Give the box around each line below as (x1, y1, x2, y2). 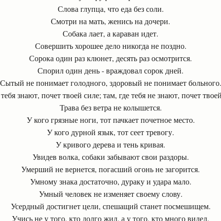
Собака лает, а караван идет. (63, 28, 158, 38)
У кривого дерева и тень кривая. (56, 139, 165, 149)
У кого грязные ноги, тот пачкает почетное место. (26, 114, 195, 125)
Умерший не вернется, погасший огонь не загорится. (21, 164, 200, 174)
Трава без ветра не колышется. (59, 102, 162, 112)
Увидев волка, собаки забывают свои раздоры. (32, 151, 189, 162)
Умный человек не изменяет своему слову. (38, 188, 183, 199)
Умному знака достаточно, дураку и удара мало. (30, 176, 191, 186)
